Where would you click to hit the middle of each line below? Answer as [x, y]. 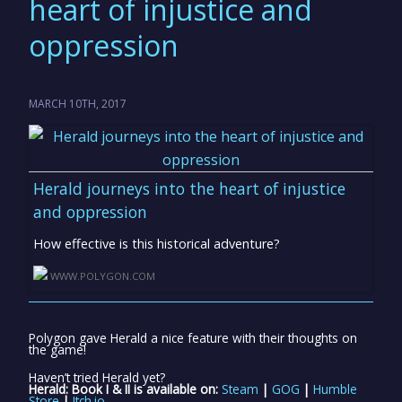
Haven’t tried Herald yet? [97, 378]
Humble [335, 389]
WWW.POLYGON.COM [103, 276]
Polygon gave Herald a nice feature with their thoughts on [193, 338]
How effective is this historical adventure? [157, 244]
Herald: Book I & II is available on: [125, 389]
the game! [57, 350]
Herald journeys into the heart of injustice [189, 188]
